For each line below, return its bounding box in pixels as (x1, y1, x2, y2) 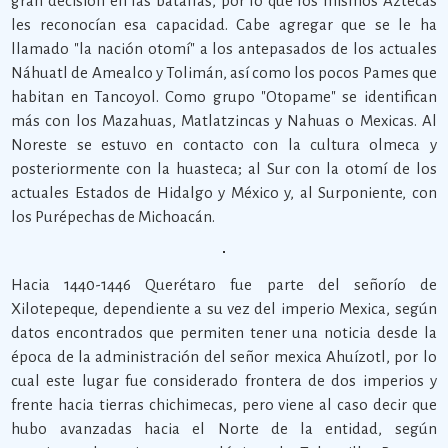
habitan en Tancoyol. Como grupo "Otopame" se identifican (11, 88, 437, 105)
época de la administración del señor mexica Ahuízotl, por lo (11, 348, 437, 365)
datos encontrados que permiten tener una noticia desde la (11, 324, 437, 341)
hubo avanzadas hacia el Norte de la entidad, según (11, 420, 437, 437)
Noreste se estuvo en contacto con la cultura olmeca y (11, 136, 437, 153)
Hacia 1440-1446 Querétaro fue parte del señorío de (11, 276, 437, 293)
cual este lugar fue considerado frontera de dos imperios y (11, 372, 437, 389)
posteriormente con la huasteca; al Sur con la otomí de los (11, 160, 437, 177)
